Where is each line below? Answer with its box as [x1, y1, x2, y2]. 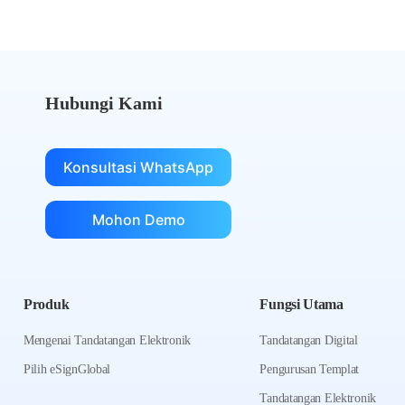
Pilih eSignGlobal [24, 363, 111, 377]
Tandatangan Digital [259, 334, 358, 348]
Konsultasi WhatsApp [63, 158, 213, 177]
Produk [24, 297, 70, 313]
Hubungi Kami [45, 93, 163, 114]
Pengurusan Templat [259, 363, 360, 377]
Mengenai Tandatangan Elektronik [24, 334, 192, 348]
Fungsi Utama [259, 297, 344, 313]
